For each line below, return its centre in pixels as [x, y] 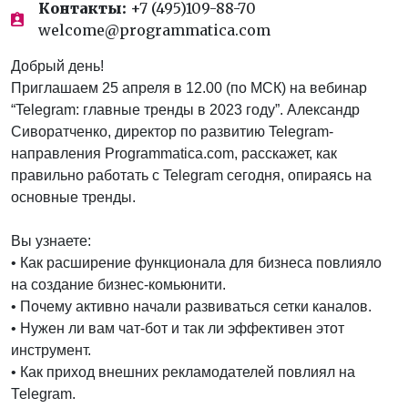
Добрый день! [57, 66]
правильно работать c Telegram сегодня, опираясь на [191, 175]
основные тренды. [73, 197]
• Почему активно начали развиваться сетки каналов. [191, 306]
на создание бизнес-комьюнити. [118, 285]
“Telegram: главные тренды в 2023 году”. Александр [185, 110]
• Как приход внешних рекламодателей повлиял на [183, 372]
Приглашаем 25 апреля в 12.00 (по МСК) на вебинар [189, 88]
